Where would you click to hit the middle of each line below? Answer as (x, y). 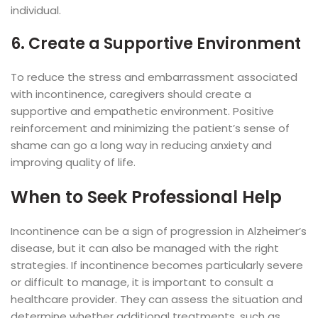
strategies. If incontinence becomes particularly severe (157, 265)
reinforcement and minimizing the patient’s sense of (150, 128)
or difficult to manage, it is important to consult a (142, 283)
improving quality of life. (73, 163)
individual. (36, 11)
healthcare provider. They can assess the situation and (157, 300)
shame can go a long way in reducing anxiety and (141, 146)
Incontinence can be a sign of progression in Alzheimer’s (159, 231)
